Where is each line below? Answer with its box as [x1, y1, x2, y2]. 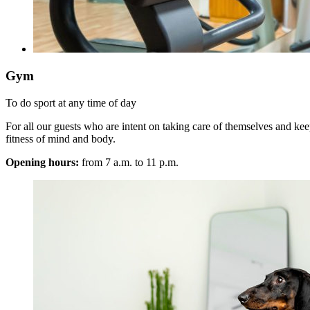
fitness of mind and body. [6, 132, 116, 145]
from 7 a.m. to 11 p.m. [79, 156, 179, 168]
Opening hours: [6, 156, 79, 168]
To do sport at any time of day [6, 96, 136, 109]
